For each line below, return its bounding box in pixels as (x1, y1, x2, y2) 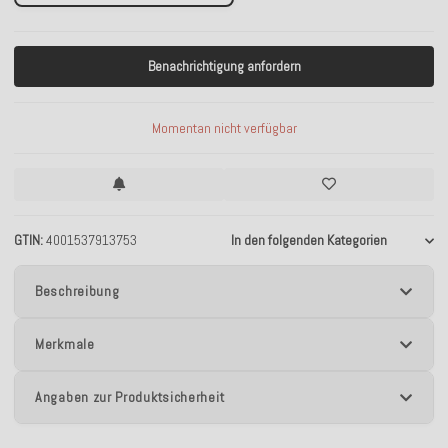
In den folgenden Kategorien (231, 231, 387, 249)
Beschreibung (35, 282, 120, 300)
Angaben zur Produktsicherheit (35, 388, 225, 406)
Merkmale (35, 335, 95, 353)
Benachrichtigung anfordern (147, 56, 301, 75)
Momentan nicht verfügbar (151, 118, 297, 137)
